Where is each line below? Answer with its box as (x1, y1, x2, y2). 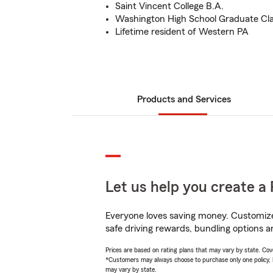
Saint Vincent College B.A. (115, 1, 224, 11)
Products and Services (137, 94, 231, 104)
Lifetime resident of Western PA (115, 27, 249, 37)
